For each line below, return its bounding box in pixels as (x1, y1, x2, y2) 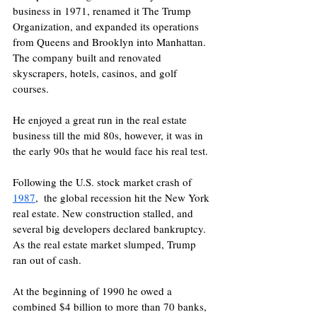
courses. (13, 81, 52, 96)
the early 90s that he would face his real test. (13, 143, 208, 158)
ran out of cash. (13, 252, 81, 267)
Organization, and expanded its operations (13, 18, 202, 33)
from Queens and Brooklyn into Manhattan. (13, 34, 209, 49)
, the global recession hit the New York (35, 190, 212, 204)
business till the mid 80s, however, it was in (13, 127, 206, 142)
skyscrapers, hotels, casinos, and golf (13, 65, 180, 80)
